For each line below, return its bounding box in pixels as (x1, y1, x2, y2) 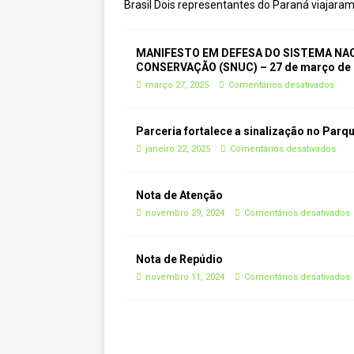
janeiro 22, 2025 (145, 144, 210, 154)
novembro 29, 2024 (145, 208, 224, 218)
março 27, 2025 (145, 80, 209, 90)
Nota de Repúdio (136, 253, 223, 265)
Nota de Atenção (136, 189, 223, 201)
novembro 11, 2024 (145, 272, 224, 282)
